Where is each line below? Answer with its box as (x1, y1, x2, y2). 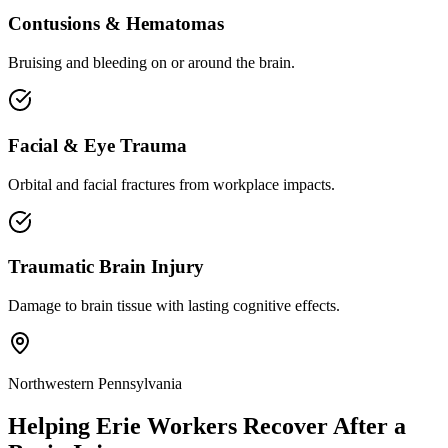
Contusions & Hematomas (8, 13, 224, 35)
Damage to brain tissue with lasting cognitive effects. (8, 297, 340, 315)
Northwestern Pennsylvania (8, 375, 182, 393)
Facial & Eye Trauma (8, 134, 187, 156)
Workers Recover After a (141, 412, 406, 439)
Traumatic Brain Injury (8, 256, 204, 278)
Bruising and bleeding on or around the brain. (8, 54, 295, 72)
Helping (8, 412, 96, 439)
